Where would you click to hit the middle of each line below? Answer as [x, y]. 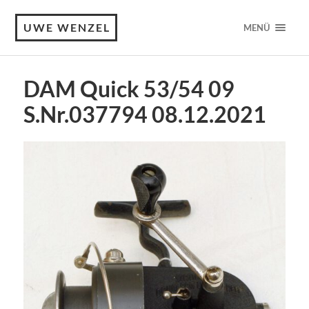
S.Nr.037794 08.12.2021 [144, 114]
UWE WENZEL [67, 27]
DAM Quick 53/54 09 [129, 89]
